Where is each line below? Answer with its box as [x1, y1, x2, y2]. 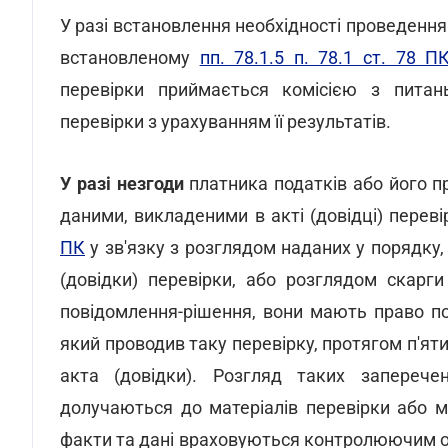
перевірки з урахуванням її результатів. [60, 111, 391, 132]
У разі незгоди [60, 173, 190, 194]
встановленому [60, 47, 200, 68]
